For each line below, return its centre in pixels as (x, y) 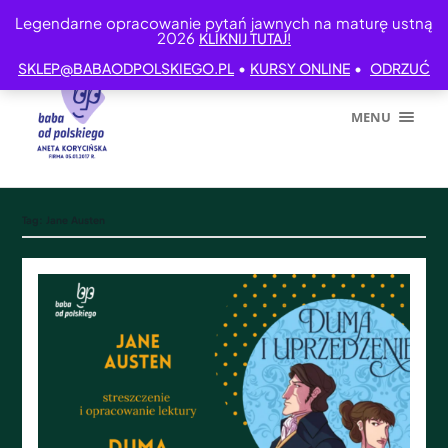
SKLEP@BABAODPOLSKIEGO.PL (126, 68)
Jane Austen (76, 220)
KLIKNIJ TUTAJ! (245, 38)
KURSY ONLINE (300, 68)
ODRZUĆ (400, 68)
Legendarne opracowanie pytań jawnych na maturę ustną (224, 22)
